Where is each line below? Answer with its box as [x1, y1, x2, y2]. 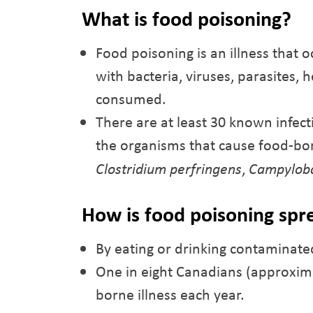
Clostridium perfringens [96, 158, 242, 178]
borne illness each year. [96, 284, 245, 305]
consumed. [96, 88, 166, 109]
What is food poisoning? [82, 4, 291, 32]
